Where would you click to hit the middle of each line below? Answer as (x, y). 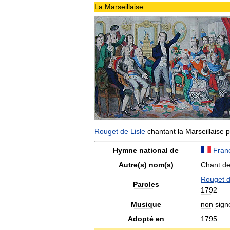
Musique (146, 204)
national (154, 150)
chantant (161, 131)
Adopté (140, 219)
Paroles (146, 184)
